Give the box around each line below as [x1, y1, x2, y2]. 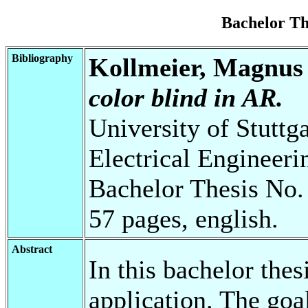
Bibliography [12, 52, 73, 64]
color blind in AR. [89, 82, 283, 112]
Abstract [12, 243, 52, 255]
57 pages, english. [89, 203, 278, 233]
